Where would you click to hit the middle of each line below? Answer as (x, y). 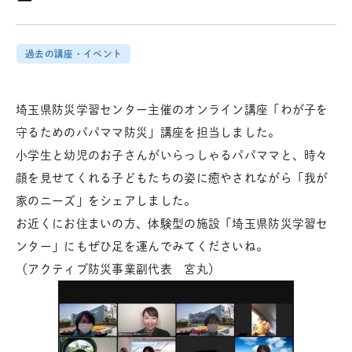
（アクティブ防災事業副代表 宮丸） (118, 269)
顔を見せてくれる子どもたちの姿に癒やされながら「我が (172, 178)
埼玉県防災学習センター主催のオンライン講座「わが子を (172, 110)
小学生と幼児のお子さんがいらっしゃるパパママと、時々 (172, 155)
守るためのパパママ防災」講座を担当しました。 (148, 132)
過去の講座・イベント (74, 54)
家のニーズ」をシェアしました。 (106, 201)
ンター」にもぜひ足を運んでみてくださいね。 (142, 246)
